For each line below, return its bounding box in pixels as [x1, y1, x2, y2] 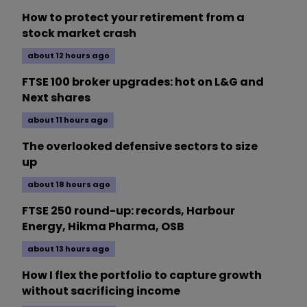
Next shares [22, 90, 90, 106]
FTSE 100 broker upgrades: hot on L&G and [22, 74, 264, 90]
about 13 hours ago [27, 243, 110, 255]
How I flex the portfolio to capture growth [22, 267, 262, 284]
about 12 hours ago [27, 50, 110, 62]
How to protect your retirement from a [22, 10, 245, 26]
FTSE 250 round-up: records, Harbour [22, 203, 235, 219]
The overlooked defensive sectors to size [22, 138, 258, 155]
